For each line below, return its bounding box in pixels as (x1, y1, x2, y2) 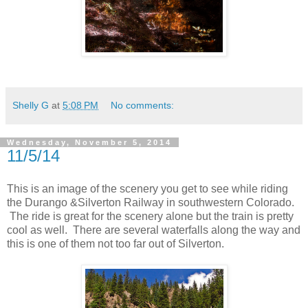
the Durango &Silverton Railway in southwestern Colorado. (7, 196, 294, 208)
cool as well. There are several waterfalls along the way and (7, 223, 300, 236)
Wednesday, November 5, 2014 (7, 137, 172, 146)
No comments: (111, 99, 175, 111)
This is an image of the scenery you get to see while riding (7, 182, 288, 195)
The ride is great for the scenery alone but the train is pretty (7, 210, 294, 222)
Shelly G (12, 99, 49, 111)
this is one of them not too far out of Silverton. (7, 237, 224, 250)
